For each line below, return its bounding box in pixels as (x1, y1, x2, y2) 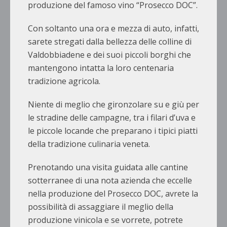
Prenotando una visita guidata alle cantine (28, 162, 188, 173)
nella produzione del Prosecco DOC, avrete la (28, 188, 198, 200)
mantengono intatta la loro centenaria (28, 62, 174, 74)
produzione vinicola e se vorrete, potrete (28, 214, 183, 226)
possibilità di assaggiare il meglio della (28, 201, 173, 213)
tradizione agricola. (28, 75, 100, 87)
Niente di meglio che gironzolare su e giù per (28, 99, 199, 110)
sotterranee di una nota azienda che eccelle (28, 175, 192, 186)
